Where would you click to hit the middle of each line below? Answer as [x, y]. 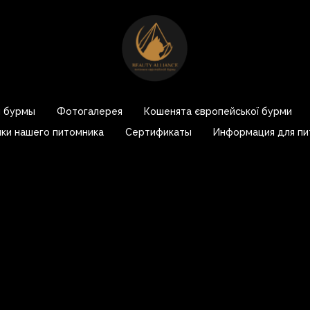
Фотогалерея [90, 111]
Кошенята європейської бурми [218, 111]
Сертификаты [158, 132]
